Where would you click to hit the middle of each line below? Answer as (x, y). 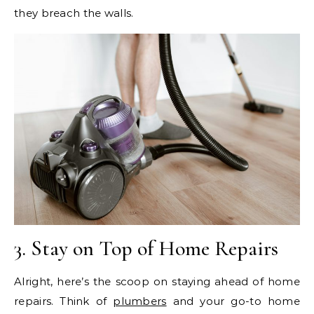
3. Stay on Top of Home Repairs (146, 248)
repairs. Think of (64, 301)
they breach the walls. (74, 13)
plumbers (140, 301)
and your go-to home (233, 301)
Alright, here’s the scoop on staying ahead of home (157, 281)
